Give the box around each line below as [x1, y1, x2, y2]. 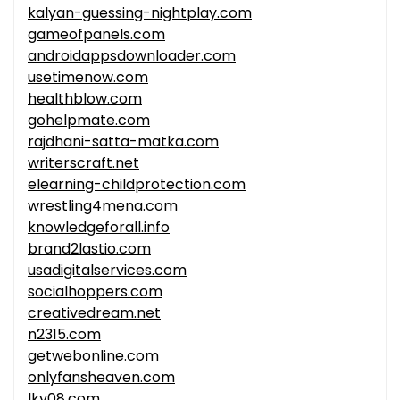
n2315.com [28, 324, 101, 346]
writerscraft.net [28, 153, 139, 174]
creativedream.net [28, 303, 161, 324]
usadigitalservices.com [28, 260, 187, 281]
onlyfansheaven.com [28, 367, 175, 388]
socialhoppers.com [28, 281, 162, 303]
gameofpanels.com [28, 24, 165, 46]
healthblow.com [28, 88, 142, 110]
